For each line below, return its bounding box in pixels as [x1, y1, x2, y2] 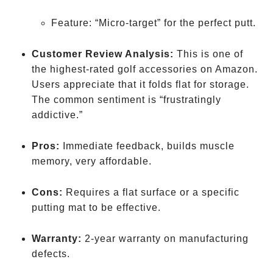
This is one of [174, 49, 243, 59]
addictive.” [32, 110, 83, 120]
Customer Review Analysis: [32, 49, 174, 59]
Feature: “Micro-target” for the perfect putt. [51, 18, 256, 28]
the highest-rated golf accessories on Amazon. [32, 64, 258, 74]
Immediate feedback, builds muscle [60, 141, 235, 151]
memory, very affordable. [32, 156, 152, 166]
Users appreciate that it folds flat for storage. [32, 79, 249, 90]
